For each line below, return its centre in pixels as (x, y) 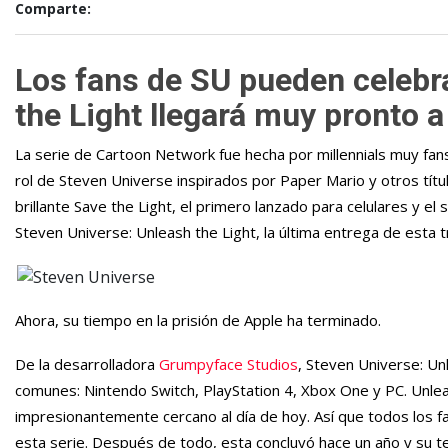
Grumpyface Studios (228, 364)
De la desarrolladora (87, 364)
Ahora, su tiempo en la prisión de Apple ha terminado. (198, 320)
